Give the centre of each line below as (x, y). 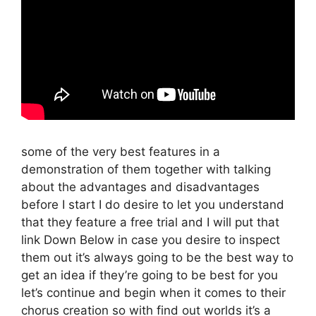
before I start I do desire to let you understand (153, 204)
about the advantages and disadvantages (140, 187)
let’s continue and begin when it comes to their (153, 292)
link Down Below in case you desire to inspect (151, 239)
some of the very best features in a (121, 151)
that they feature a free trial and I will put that (150, 222)
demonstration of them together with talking (146, 169)
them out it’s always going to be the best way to (157, 257)
